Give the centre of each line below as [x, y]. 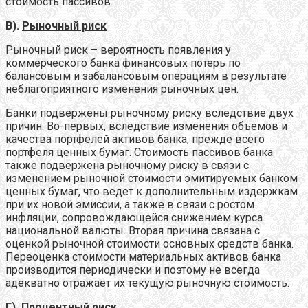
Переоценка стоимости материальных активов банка [143, 256]
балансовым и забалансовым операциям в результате [146, 76]
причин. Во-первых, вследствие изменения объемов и [146, 126]
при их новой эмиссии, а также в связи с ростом [130, 204]
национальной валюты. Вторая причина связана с [133, 230]
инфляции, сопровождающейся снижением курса [134, 217]
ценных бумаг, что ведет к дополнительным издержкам [152, 191]
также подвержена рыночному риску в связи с [127, 165]
